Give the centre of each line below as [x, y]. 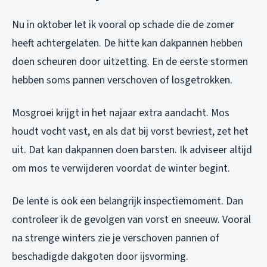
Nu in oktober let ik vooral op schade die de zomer [123, 25]
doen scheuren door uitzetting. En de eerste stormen [130, 62]
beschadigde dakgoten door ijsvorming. [100, 257]
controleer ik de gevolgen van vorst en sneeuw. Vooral [131, 220]
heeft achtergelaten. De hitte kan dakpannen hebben [127, 44]
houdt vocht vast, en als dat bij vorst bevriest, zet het [130, 132]
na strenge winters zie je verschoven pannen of [116, 238]
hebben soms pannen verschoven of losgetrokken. [122, 80]
